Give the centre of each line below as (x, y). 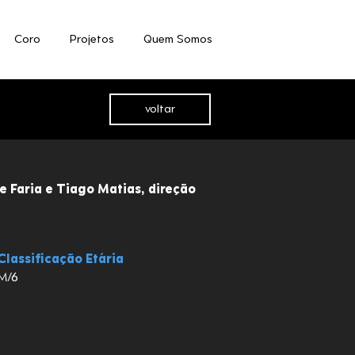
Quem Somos (178, 40)
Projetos (92, 40)
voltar (160, 109)
